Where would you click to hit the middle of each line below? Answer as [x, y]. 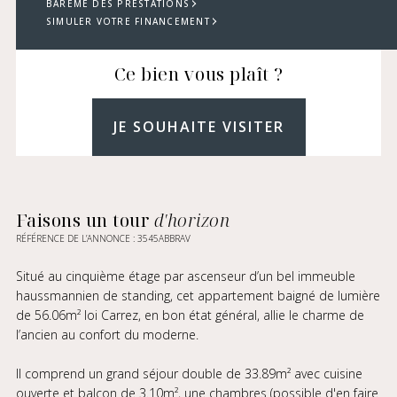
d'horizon [192, 220]
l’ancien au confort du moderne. [107, 335]
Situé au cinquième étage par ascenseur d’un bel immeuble [185, 276]
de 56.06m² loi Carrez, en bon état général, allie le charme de [190, 315]
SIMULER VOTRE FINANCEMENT [128, 21]
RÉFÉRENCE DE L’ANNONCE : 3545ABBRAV [103, 238]
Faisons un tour [85, 220]
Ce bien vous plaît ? [198, 74]
